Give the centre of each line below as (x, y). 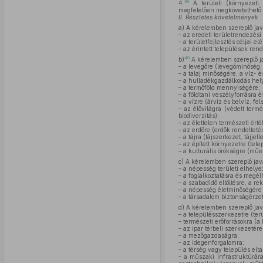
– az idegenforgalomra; (211, 242)
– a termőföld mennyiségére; (219, 87)
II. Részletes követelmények (218, 17)
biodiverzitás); (198, 116)
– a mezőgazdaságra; (208, 235)
